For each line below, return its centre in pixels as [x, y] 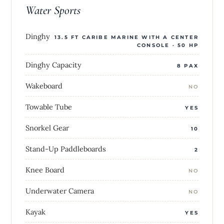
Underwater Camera [60, 190]
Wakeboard [44, 85]
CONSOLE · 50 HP [168, 45]
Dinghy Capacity [53, 64]
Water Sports [53, 10]
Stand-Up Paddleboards [66, 148]
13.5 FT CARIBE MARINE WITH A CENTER [126, 37]
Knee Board [45, 169]
